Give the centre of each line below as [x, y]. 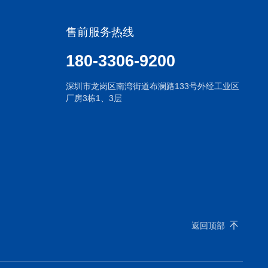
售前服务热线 [100, 32]
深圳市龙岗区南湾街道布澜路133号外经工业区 [153, 86]
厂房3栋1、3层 [94, 98]
